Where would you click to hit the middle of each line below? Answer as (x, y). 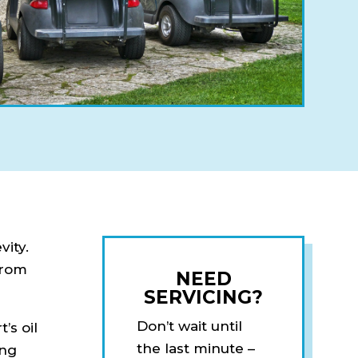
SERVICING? (204, 297)
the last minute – (196, 348)
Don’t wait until (190, 326)
